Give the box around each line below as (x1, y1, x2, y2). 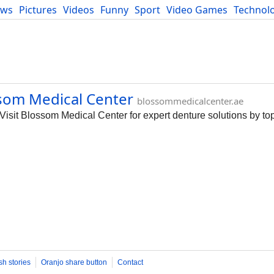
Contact (117, 258, 143, 267)
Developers (4, 17, 57, 30)
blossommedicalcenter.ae (137, 95, 243, 107)
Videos (63, 3, 94, 17)
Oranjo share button (41, 258, 107, 267)
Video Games (166, 3, 228, 17)
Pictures (19, 3, 57, 17)
